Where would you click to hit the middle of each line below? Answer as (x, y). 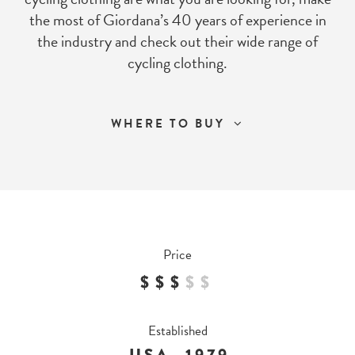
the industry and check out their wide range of (177, 42)
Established (177, 331)
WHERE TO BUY (170, 124)
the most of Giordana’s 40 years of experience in (177, 20)
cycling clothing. (177, 63)
